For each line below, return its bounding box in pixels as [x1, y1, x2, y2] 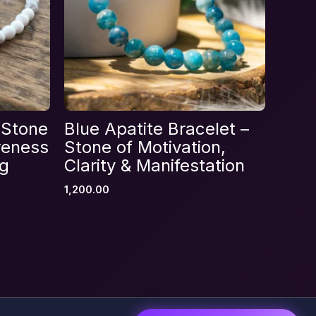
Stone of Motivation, [64, 137, 226, 158]
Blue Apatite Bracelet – [64, 119, 249, 140]
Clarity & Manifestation [64, 155, 245, 176]
